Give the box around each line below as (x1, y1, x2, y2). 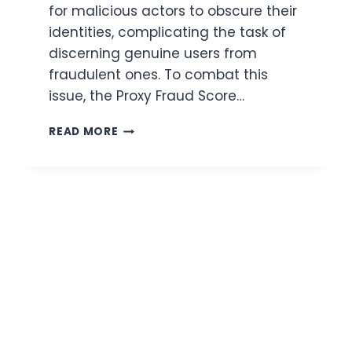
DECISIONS (117, 236, 183, 251)
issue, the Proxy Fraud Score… (49, 86, 245, 106)
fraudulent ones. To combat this (49, 65, 269, 85)
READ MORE (49, 124, 119, 140)
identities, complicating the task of (49, 23, 287, 42)
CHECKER (117, 170, 174, 185)
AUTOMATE (117, 203, 185, 218)
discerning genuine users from (49, 44, 258, 64)
